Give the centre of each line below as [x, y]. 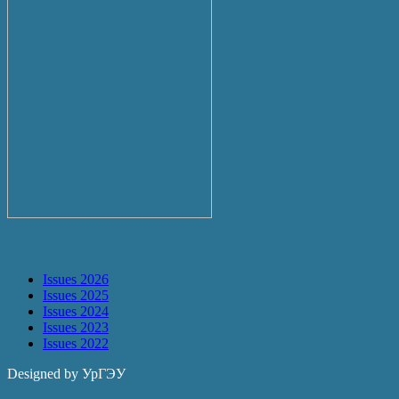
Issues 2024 [76, 311]
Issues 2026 [76, 279]
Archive [36, 244]
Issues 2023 [76, 327]
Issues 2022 [76, 343]
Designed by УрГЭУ [66, 373]
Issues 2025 [76, 295]
